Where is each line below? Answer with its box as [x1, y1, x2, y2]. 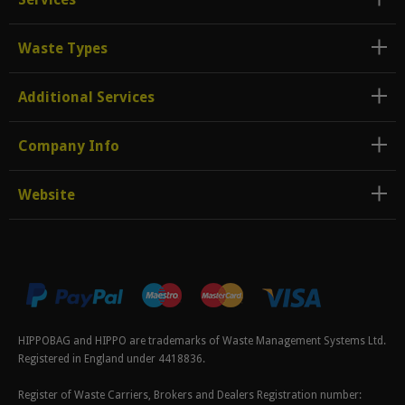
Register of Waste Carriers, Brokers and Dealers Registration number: [18, 388, 362, 401]
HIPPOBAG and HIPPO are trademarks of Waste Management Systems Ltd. [18, 334, 386, 347]
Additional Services [18, 88, 155, 106]
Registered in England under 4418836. [18, 352, 205, 365]
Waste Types [18, 39, 108, 57]
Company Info [18, 137, 119, 155]
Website [18, 185, 75, 203]
